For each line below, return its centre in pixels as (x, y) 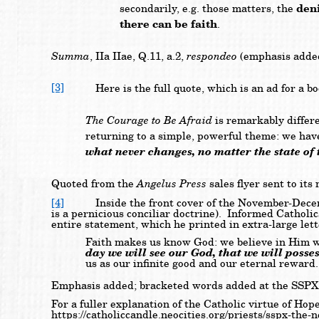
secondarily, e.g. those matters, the (208, 9)
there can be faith (168, 24)
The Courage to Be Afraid (149, 120)
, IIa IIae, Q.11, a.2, (138, 56)
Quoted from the (94, 184)
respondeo (212, 56)
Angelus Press (172, 183)
